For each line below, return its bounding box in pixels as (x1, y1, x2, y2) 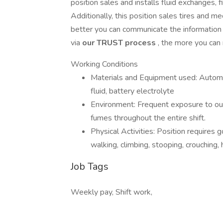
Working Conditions (71, 59, 138, 70)
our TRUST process (82, 37, 158, 48)
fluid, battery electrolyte (91, 86, 174, 97)
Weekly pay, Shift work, (71, 187, 152, 198)
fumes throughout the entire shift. (91, 112, 206, 123)
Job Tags (71, 160, 109, 173)
